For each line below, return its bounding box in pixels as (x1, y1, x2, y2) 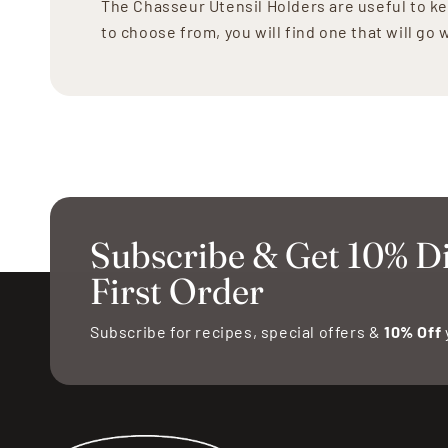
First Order (90, 269, 264, 313)
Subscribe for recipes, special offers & (90, 322, 384, 341)
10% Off (384, 322, 442, 341)
